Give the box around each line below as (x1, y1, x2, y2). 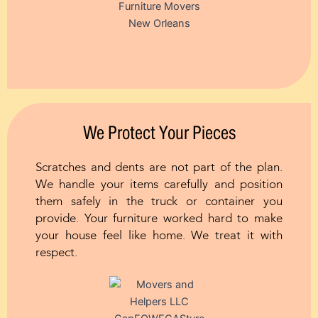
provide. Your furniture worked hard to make (35, 212, 283, 225)
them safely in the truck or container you (35, 195, 283, 208)
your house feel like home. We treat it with (35, 229, 283, 242)
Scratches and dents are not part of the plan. (35, 161, 283, 174)
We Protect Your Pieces (82, 121, 236, 143)
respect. (35, 246, 77, 259)
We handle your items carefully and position (35, 178, 283, 191)
